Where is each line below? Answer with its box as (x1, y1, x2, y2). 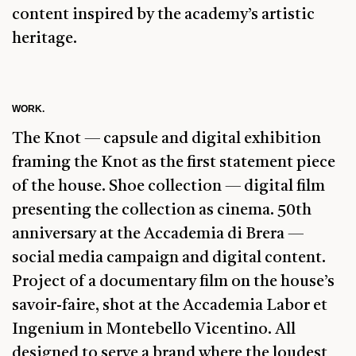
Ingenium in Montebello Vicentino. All (12, 322, 296, 339)
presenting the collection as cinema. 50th (12, 203, 311, 219)
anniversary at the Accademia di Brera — (12, 226, 304, 243)
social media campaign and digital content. (12, 250, 326, 267)
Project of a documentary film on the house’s (12, 274, 335, 291)
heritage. (12, 30, 77, 47)
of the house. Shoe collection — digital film (12, 179, 325, 195)
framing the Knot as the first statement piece (12, 155, 335, 172)
